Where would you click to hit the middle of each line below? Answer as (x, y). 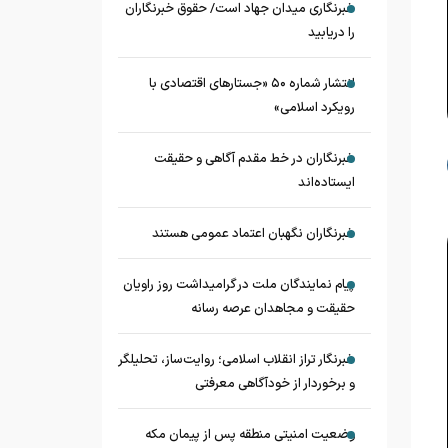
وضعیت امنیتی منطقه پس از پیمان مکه (250, 435)
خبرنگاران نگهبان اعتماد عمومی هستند (253, 234)
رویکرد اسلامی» (314, 108)
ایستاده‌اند (326, 183)
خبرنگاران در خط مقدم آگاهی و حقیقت (254, 159)
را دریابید (331, 33)
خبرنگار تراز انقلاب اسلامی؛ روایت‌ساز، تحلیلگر (236, 360)
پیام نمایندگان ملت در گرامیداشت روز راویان (239, 285)
